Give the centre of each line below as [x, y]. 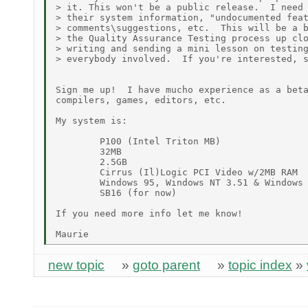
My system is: [91, 120]
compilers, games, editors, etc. [141, 100]
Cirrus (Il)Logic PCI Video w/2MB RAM [177, 172]
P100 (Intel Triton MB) [138, 141]
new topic [76, 265]
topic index [260, 265]
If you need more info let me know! [149, 213]
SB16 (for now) [116, 192]
